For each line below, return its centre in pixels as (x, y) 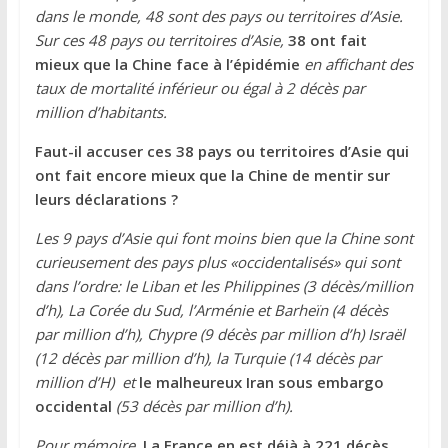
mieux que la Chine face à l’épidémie (167, 63)
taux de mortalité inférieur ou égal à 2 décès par (199, 87)
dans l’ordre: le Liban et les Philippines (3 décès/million (223, 285)
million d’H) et (86, 381)
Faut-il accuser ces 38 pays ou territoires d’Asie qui (221, 150)
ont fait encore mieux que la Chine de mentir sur (212, 174)
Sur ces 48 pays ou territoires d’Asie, (161, 39)
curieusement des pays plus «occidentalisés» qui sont (217, 261)
